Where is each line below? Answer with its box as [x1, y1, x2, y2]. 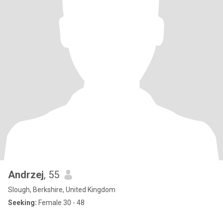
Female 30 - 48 [37, 199, 85, 207]
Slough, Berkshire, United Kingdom [8, 186, 115, 194]
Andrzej [8, 169, 44, 181]
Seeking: [8, 199, 37, 207]
